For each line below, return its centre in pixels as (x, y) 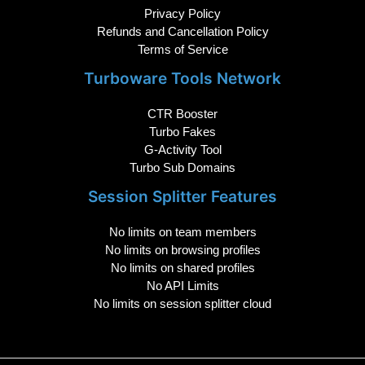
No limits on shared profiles (182, 268)
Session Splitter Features (182, 197)
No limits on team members (182, 232)
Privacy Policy (182, 14)
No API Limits (182, 286)
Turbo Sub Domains (182, 168)
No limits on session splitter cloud (182, 304)
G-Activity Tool (182, 150)
